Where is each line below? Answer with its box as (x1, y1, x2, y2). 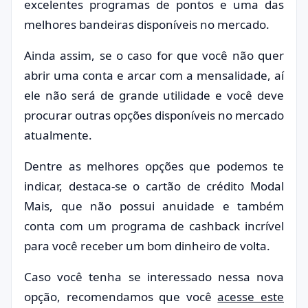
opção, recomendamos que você (24, 289, 218, 305)
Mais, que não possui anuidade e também (24, 198, 284, 214)
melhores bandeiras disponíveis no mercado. (24, 16, 269, 32)
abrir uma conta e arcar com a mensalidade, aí (24, 67, 284, 83)
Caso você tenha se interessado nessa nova (24, 269, 284, 285)
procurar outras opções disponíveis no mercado (24, 107, 284, 123)
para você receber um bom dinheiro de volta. (24, 238, 270, 254)
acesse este (217, 289, 285, 305)
